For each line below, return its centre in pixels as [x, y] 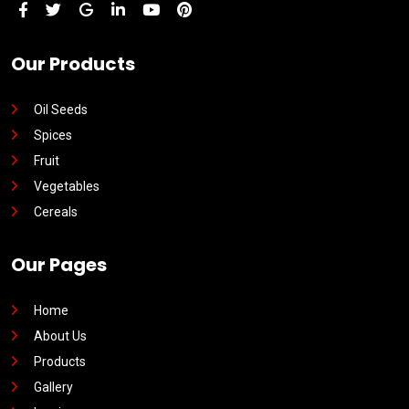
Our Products [73, 64]
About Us [60, 336]
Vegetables [67, 186]
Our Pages [59, 265]
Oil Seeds [61, 110]
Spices [53, 135]
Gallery [53, 387]
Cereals [56, 212]
